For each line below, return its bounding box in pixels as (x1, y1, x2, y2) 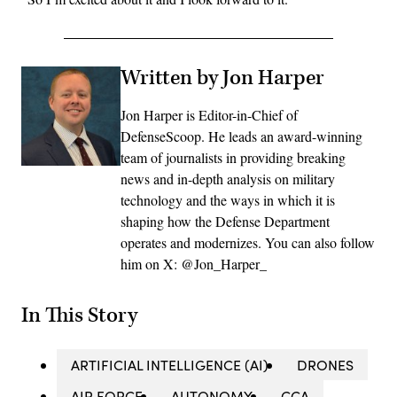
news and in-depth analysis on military (121, 168, 335, 188)
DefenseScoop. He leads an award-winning (121, 126, 362, 145)
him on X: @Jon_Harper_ (121, 253, 267, 273)
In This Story (21, 302, 137, 330)
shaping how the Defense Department (121, 211, 330, 230)
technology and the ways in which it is (121, 190, 335, 209)
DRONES (297, 355, 354, 375)
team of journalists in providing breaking (121, 147, 346, 167)
